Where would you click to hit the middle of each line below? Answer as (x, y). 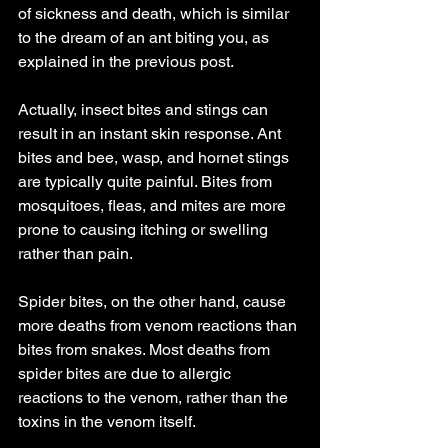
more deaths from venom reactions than (159, 325)
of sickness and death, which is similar (155, 13)
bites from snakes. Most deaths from (146, 349)
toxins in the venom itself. (107, 421)
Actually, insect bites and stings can (145, 109)
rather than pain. (75, 253)
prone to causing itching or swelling (145, 229)
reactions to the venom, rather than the (155, 397)
